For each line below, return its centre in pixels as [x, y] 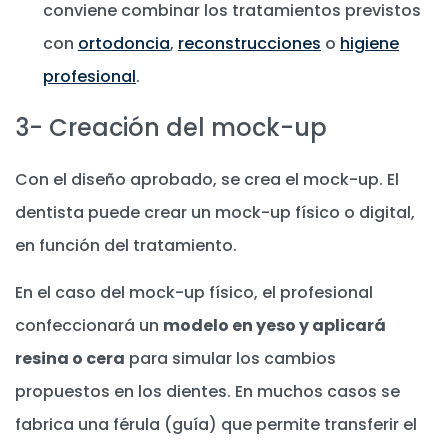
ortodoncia [124, 44]
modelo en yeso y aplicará [274, 325]
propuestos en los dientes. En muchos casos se [207, 391]
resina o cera [70, 358]
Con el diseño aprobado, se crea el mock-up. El [207, 180]
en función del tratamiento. [126, 246]
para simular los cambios [230, 358]
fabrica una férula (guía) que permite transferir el [216, 424]
